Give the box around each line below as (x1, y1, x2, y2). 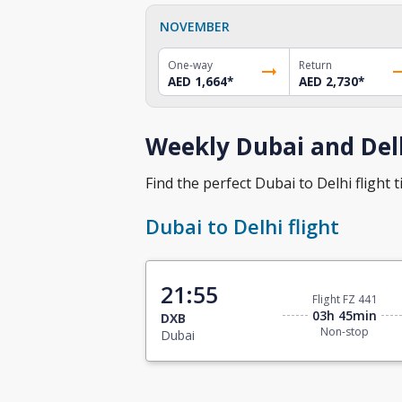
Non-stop (320, 324, 370, 340)
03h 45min (312, 307, 378, 325)
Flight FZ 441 (312, 292, 378, 308)
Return (298, 57, 332, 73)
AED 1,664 (168, 73, 227, 90)
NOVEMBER (160, 17, 230, 35)
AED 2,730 (298, 73, 358, 90)
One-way (168, 57, 213, 73)
